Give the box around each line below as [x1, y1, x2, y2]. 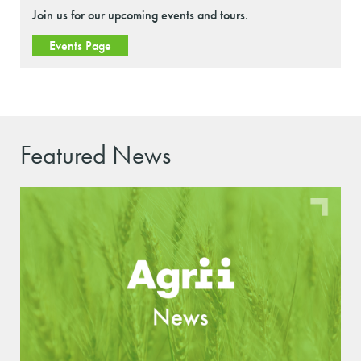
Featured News [20, 138, 171, 172]
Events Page [49, 36, 111, 54]
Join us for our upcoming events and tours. [32, 6, 251, 23]
